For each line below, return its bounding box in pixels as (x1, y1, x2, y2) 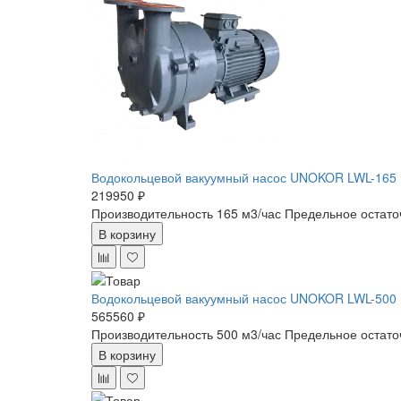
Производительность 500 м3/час (91, 324, 281, 343)
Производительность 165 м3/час (91, 204, 281, 223)
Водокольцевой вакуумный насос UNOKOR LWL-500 (91, 288, 397, 307)
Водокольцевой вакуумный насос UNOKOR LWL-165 (91, 168, 397, 187)
